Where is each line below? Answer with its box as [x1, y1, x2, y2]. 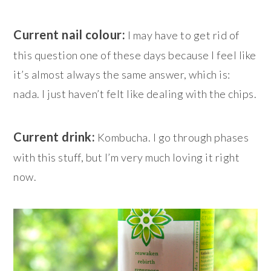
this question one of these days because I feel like [13, 48, 256, 62]
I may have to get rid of [125, 28, 240, 42]
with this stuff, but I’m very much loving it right [13, 150, 240, 164]
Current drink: [13, 129, 96, 144]
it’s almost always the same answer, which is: [13, 67, 230, 81]
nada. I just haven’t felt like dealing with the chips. [13, 87, 257, 100]
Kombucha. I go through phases [95, 130, 249, 144]
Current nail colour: [13, 27, 126, 42]
